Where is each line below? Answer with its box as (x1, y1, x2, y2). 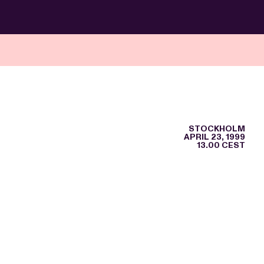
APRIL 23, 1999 (184, 132, 245, 142)
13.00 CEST (197, 140, 245, 150)
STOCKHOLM (189, 124, 245, 134)
